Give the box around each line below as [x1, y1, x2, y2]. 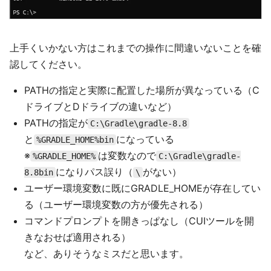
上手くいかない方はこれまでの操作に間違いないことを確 [10, 41, 261, 54]
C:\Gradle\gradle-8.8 [90, 118, 187, 128]
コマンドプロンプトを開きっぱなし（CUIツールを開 [24, 214, 254, 227]
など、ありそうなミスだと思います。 [24, 247, 189, 260]
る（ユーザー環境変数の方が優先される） [24, 198, 208, 211]
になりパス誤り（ [56, 165, 133, 178]
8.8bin [24, 167, 53, 177]
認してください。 [10, 57, 87, 70]
